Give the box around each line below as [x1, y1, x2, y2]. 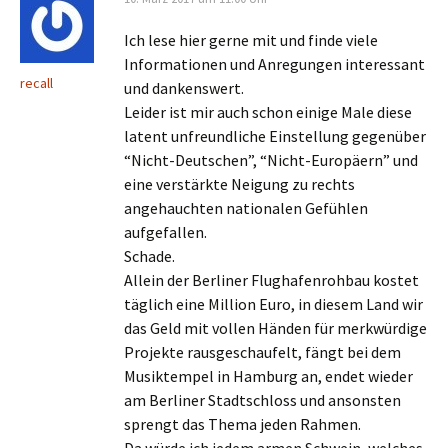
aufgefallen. [124, 222, 207, 242]
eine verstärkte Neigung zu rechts [124, 174, 355, 194]
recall [20, 74, 53, 92]
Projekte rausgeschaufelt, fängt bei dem [124, 342, 401, 362]
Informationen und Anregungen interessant [124, 54, 425, 74]
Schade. [124, 246, 175, 266]
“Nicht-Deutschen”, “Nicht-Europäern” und [124, 150, 418, 170]
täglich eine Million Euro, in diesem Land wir [124, 294, 423, 314]
